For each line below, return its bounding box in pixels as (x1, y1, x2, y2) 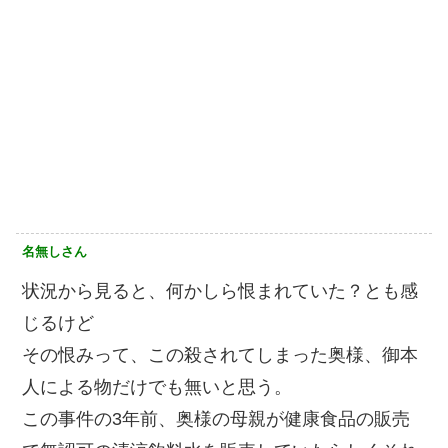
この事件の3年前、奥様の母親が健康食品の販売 (22, 409, 410, 430)
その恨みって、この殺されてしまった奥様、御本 (22, 345, 418, 366)
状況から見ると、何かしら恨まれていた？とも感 (22, 281, 418, 302)
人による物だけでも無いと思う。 (22, 377, 292, 398)
